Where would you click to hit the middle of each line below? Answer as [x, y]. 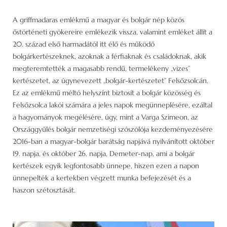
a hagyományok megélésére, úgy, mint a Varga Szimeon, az [105, 117]
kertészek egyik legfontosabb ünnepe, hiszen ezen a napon [106, 165]
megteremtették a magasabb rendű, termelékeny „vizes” [101, 68]
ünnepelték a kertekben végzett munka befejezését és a [102, 178]
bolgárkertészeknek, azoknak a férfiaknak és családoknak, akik [109, 56]
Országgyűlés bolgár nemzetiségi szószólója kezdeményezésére [113, 129]
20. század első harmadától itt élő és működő [84, 44]
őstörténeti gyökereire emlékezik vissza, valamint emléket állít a [112, 32]
